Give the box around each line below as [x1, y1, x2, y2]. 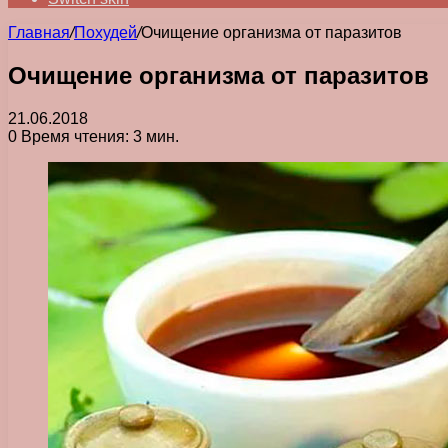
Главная [8, 24, 70, 41]
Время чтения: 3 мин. [17, 127, 179, 145]
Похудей [74, 24, 137, 41]
